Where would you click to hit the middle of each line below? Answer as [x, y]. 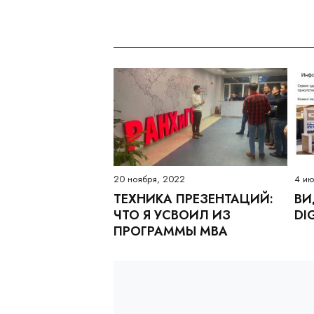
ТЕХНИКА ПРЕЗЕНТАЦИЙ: [193, 199]
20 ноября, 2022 [149, 179]
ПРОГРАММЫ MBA [171, 231]
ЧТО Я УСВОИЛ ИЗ [172, 215]
